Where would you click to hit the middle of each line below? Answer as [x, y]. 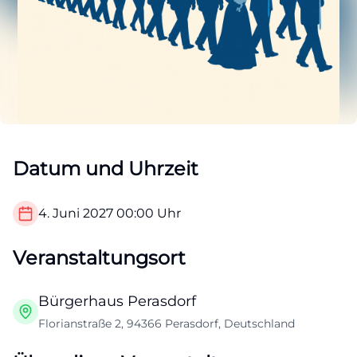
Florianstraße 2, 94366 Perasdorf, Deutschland [167, 324]
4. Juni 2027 [76, 214]
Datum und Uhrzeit [106, 169]
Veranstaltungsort [99, 258]
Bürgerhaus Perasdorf [117, 302]
